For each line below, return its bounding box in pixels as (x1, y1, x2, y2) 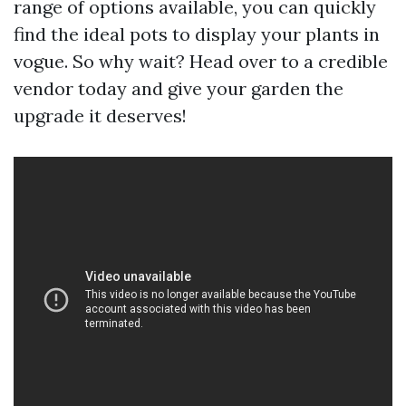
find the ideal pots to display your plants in (14, 23, 380, 46)
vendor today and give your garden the (14, 77, 343, 101)
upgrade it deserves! (14, 104, 187, 128)
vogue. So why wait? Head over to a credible (14, 50, 388, 73)
